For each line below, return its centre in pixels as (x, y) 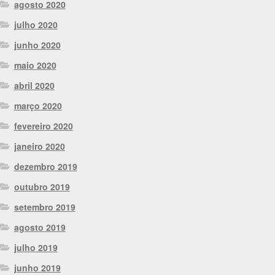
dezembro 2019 (45, 166)
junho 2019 (37, 267)
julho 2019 (36, 247)
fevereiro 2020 (43, 126)
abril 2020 (34, 85)
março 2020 (38, 105)
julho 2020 (36, 24)
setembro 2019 (45, 207)
